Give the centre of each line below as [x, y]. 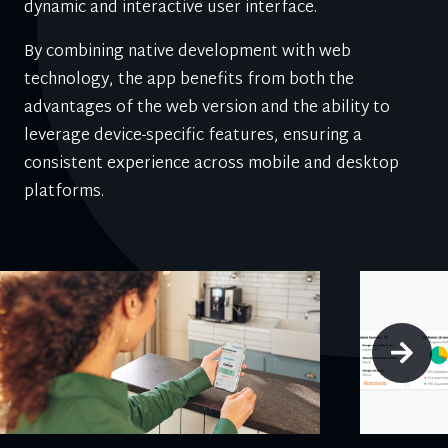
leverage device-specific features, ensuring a [193, 137]
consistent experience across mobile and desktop [211, 165]
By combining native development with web [187, 53]
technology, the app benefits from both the [189, 81]
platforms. [64, 193]
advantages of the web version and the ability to [207, 109]
